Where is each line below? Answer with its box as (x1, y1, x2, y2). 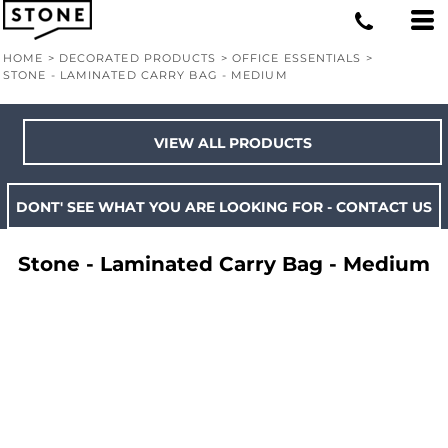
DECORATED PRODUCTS (58, 51, 217, 65)
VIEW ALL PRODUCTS (153, 134, 312, 153)
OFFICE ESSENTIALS (231, 51, 362, 65)
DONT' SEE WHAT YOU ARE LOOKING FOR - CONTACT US (16, 198, 432, 217)
